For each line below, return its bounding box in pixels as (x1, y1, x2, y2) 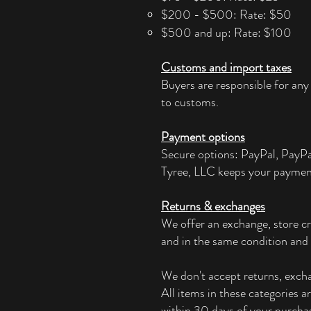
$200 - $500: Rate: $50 (161, 5, 292, 24)
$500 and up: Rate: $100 (161, 23, 292, 42)
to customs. (161, 92, 219, 111)
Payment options (161, 127, 245, 146)
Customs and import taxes (161, 58, 292, 76)
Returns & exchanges (161, 196, 265, 215)
